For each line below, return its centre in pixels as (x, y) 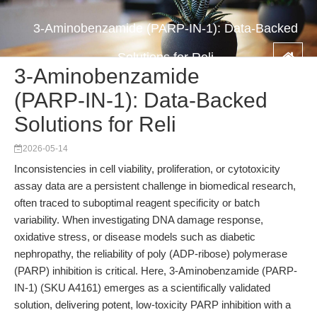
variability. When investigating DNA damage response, (139, 220)
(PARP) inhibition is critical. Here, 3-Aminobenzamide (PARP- (156, 271)
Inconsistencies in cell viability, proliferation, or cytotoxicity (147, 169)
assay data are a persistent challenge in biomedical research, (155, 186)
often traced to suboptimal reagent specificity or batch (137, 203)
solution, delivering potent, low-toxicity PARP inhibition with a (152, 305)
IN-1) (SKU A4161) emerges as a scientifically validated (142, 288)
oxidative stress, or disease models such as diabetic (135, 237)
